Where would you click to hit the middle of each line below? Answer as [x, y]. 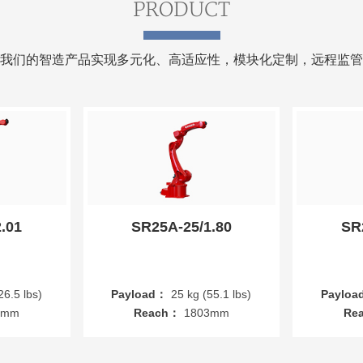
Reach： [156, 313]
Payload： [139, 295]
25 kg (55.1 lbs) [211, 295]
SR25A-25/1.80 [181, 227]
